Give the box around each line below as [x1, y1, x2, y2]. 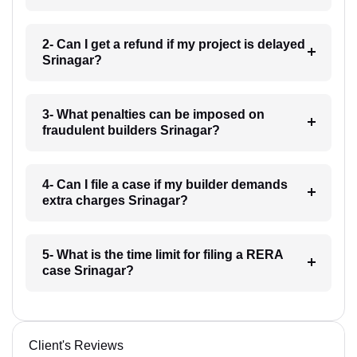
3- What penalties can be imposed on [41, 108, 265, 121]
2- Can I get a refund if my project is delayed [41, 37, 305, 51]
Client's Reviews [29, 339, 124, 352]
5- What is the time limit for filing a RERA [41, 248, 284, 261]
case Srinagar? [41, 264, 134, 277]
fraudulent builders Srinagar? [41, 124, 220, 137]
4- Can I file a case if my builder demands [41, 178, 288, 191]
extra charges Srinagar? [41, 194, 188, 207]
